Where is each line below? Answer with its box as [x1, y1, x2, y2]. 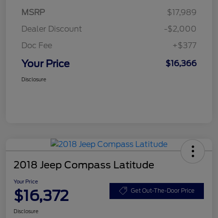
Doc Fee [21, 41, 52, 51]
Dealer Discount [21, 24, 82, 34]
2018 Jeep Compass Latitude [14, 159, 154, 171]
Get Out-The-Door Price [130, 187, 195, 194]
